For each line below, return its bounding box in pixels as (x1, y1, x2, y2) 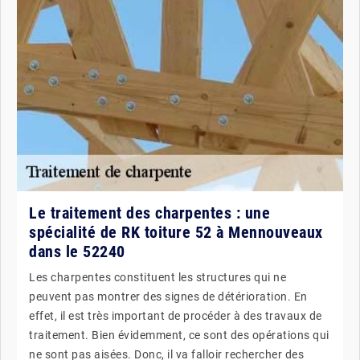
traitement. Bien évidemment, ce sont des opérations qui (29, 329, 329, 342)
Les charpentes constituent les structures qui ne (29, 271, 286, 284)
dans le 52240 (29, 242, 125, 261)
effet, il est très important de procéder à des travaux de (29, 309, 322, 322)
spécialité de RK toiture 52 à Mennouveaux (29, 223, 323, 242)
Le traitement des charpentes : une (29, 203, 270, 223)
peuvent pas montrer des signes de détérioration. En (29, 290, 308, 303)
